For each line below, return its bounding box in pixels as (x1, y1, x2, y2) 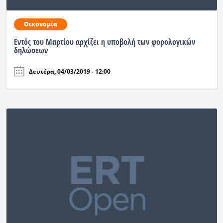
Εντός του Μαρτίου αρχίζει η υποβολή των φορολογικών (13, 36, 195, 47)
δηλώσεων (13, 44, 48, 56)
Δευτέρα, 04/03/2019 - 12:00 (28, 67, 111, 76)
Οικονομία (23, 19, 57, 28)
